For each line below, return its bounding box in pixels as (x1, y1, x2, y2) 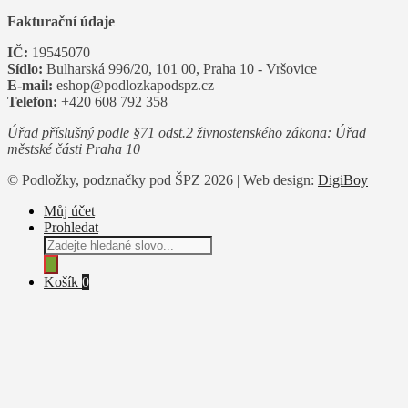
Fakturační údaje (7, 13, 115, 29)
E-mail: (7, 76, 53, 93)
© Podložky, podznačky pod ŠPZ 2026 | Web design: (7, 171, 318, 188)
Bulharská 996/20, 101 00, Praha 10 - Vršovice (43, 60, 317, 76)
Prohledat (44, 219, 98, 235)
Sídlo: (7, 60, 43, 76)
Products (43, 234, 93, 250)
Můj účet (44, 202, 95, 219)
